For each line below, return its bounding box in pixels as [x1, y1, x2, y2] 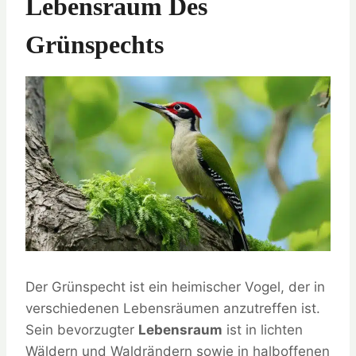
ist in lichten [222, 321, 303, 338]
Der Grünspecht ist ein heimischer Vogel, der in [25, 278, 325, 295]
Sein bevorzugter [25, 321, 138, 338]
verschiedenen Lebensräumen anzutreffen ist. [25, 300, 320, 316]
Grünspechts [25, 30, 164, 60]
